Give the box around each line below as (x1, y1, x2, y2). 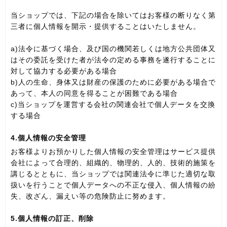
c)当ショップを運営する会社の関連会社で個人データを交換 (11, 100, 215, 109)
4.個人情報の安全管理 (11, 134, 86, 142)
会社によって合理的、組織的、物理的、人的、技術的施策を (11, 158, 216, 167)
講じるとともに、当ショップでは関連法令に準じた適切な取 (11, 169, 216, 178)
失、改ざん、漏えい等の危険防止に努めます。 (11, 192, 170, 200)
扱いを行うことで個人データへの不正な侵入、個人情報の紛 (11, 180, 216, 189)
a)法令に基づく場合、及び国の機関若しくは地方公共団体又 (11, 45, 216, 53)
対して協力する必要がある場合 (11, 67, 117, 75)
